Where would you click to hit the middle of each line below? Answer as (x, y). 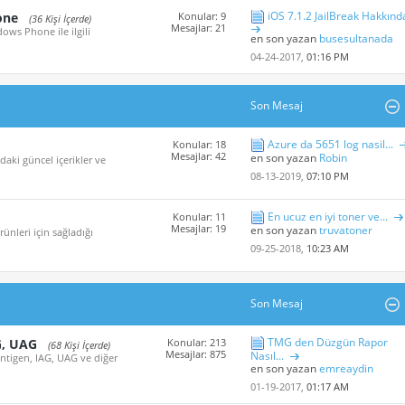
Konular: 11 (200, 217)
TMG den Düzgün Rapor (327, 343)
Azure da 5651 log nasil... (330, 145)
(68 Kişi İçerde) (79, 345)
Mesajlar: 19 (199, 229)
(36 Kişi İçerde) (60, 19)
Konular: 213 (197, 343)
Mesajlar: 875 (196, 354)
